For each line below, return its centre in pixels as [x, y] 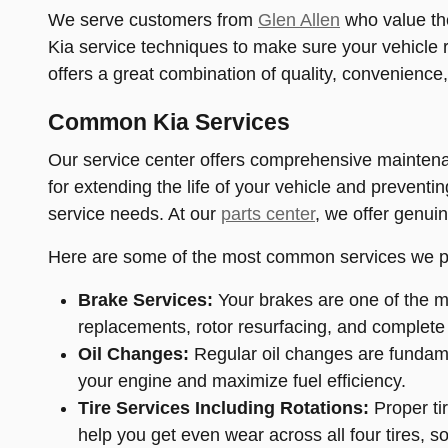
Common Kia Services [169, 122]
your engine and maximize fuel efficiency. [242, 381]
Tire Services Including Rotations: [223, 408]
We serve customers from [153, 19]
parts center [268, 214]
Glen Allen [299, 19]
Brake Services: [145, 300]
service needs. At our [134, 214]
